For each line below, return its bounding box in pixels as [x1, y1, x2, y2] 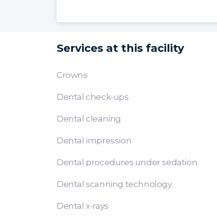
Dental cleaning [57, 114, 121, 124]
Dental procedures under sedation [57, 157, 198, 168]
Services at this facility [57, 42, 184, 55]
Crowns [57, 70, 88, 80]
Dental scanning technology [57, 179, 172, 189]
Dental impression [57, 136, 132, 146]
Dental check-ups [57, 92, 129, 102]
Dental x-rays [57, 201, 108, 211]
